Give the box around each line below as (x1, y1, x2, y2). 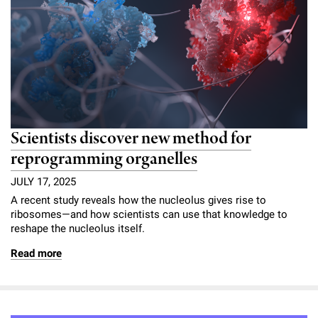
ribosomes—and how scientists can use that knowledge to (11, 207, 287, 221)
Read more (11, 246, 62, 260)
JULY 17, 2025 (11, 175, 76, 188)
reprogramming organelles (11, 147, 197, 171)
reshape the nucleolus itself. (11, 221, 145, 235)
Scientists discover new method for (11, 126, 251, 150)
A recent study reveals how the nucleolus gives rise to (11, 193, 266, 207)
